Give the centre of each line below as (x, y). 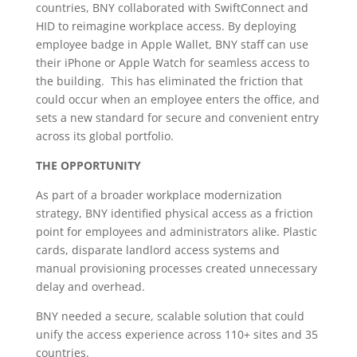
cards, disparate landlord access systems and (157, 250)
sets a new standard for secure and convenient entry (177, 118)
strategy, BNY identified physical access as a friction (174, 213)
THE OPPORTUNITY (88, 165)
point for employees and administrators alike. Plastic (176, 231)
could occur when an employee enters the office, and (177, 99)
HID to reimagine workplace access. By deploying (166, 26)
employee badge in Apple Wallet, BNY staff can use (172, 44)
